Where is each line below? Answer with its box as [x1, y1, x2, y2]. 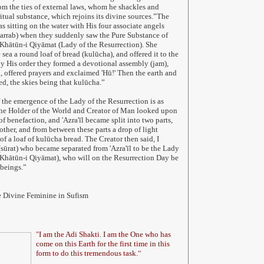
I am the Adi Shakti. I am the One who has [38, 230, 171, 239]
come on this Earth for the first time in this [35, 239, 170, 248]
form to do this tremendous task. [35, 249, 138, 258]
